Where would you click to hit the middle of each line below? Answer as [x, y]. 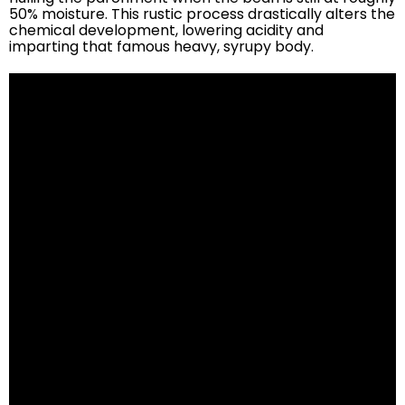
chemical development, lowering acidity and [166, 30]
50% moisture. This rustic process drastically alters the [202, 14]
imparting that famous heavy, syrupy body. [161, 46]
